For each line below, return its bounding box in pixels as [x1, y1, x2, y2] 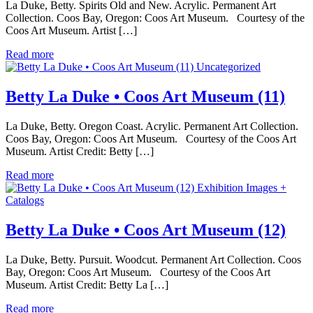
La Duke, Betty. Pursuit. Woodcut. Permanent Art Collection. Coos [6, 254, 301, 265]
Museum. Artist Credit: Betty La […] [6, 279, 168, 291]
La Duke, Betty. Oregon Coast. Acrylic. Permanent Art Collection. [6, 120, 298, 133]
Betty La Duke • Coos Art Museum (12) [6, 221, 286, 240]
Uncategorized [196, 61, 261, 73]
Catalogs [6, 194, 44, 207]
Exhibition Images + [197, 182, 286, 194]
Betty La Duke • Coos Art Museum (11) [6, 87, 285, 106]
